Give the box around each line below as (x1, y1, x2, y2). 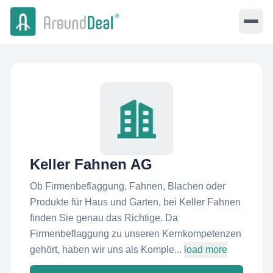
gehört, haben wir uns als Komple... (30, 244, 182, 255)
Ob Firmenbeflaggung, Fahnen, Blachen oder (30, 181, 225, 191)
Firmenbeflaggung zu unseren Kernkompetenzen (30, 229, 241, 239)
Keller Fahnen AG (30, 156, 152, 172)
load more (184, 244, 227, 255)
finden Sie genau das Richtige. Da (30, 213, 178, 223)
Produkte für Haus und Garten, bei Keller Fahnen (30, 197, 241, 207)
